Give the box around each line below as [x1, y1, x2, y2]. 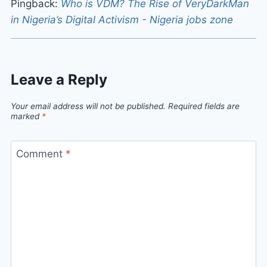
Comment [15, 147, 66, 160]
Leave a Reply [11, 71, 107, 89]
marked [11, 111, 42, 121]
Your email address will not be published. [11, 101, 166, 111]
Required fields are [168, 101, 240, 111]
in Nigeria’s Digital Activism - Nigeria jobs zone [11, 14, 233, 26]
